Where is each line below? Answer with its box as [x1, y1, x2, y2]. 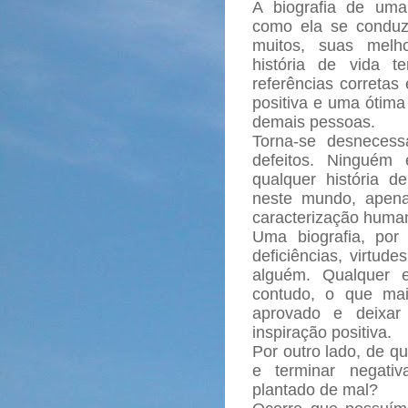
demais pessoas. [252, 113, 380, 131]
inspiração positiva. [252, 323, 396, 342]
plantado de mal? [252, 381, 378, 399]
